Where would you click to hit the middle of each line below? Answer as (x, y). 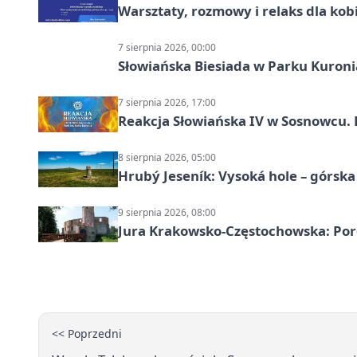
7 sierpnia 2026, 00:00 (167, 47)
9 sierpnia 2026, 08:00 (167, 212)
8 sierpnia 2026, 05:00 (167, 157)
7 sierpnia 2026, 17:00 (167, 102)
